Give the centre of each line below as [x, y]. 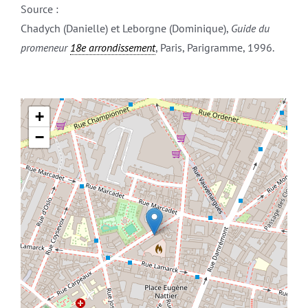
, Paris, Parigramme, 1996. [214, 48]
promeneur [45, 48]
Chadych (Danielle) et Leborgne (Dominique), [125, 29]
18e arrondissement [112, 48]
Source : [39, 9]
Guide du [250, 29]
